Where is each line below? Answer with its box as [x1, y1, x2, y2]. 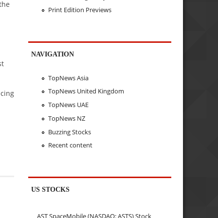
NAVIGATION [31, 50, 74, 58]
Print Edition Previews [48, 5, 111, 15]
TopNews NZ [48, 113, 85, 123]
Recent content [48, 141, 92, 150]
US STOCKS [31, 185, 70, 194]
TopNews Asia [48, 73, 89, 82]
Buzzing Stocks [48, 127, 91, 136]
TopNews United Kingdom [48, 87, 124, 96]
